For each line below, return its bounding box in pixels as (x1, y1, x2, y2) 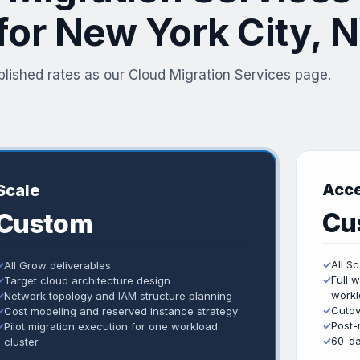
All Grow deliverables (4, 259, 111, 272)
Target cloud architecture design (4, 274, 170, 287)
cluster (4, 335, 39, 348)
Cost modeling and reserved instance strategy (4, 305, 238, 317)
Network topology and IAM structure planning (4, 289, 232, 302)
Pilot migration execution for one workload (4, 320, 218, 333)
